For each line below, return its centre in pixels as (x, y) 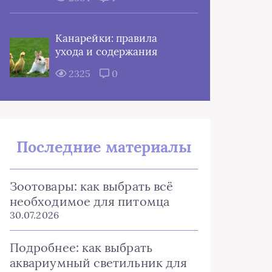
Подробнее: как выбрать (81, 247)
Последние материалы (104, 147)
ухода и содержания (107, 52)
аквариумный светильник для (99, 263)
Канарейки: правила (107, 38)
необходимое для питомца (90, 201)
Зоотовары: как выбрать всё (92, 186)
